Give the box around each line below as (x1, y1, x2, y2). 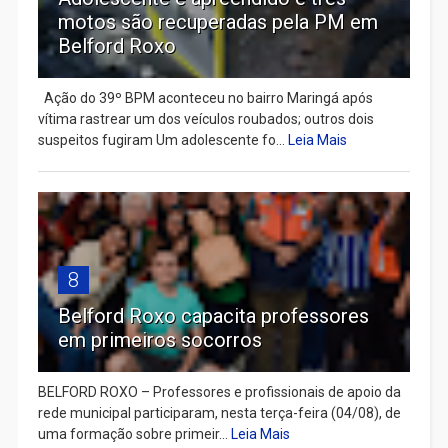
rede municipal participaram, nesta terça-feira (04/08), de (37, 404, 401, 421)
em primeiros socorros (57, 327, 262, 352)
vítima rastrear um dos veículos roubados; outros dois (37, 110, 374, 127)
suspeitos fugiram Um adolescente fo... (37, 131, 288, 148)
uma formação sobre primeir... (37, 425, 231, 442)
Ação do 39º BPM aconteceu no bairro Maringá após (37, 89, 373, 106)
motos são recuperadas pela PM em (57, 9, 378, 34)
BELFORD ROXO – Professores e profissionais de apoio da (37, 383, 401, 400)
